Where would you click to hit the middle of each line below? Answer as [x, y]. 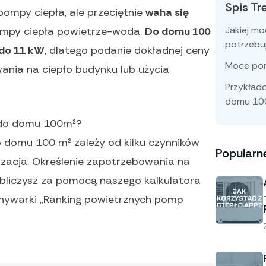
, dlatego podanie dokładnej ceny [127, 51]
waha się [167, 13]
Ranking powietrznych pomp [113, 200]
